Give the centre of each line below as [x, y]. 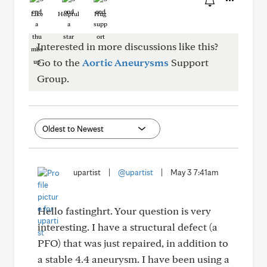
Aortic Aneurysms [125, 62]
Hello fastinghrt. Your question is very [124, 211]
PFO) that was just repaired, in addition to [133, 243]
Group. [53, 78]
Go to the [60, 62]
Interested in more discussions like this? [128, 46]
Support [189, 62]
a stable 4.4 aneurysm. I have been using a [133, 259]
